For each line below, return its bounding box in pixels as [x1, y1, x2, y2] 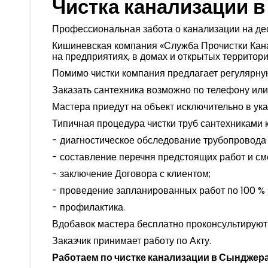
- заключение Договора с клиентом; [52, 166, 211, 181]
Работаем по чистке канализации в [52, 250, 219, 264]
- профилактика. [52, 200, 125, 214]
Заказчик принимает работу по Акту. [52, 233, 211, 248]
